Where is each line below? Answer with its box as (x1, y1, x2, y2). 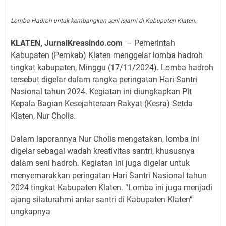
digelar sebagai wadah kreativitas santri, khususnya (11, 146, 195, 156)
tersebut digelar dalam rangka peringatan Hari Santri (11, 75, 197, 85)
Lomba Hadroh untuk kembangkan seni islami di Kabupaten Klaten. (11, 17, 196, 25)
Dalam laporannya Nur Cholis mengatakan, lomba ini (11, 134, 199, 144)
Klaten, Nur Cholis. (11, 111, 76, 121)
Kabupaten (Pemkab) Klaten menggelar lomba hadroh (11, 50, 203, 61)
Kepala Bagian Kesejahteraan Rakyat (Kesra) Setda (11, 99, 193, 109)
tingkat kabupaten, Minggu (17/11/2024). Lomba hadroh (11, 63, 213, 73)
